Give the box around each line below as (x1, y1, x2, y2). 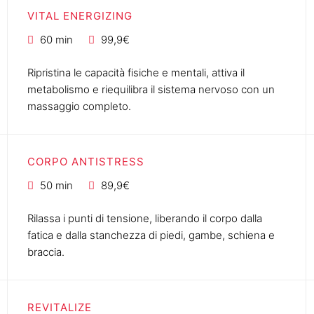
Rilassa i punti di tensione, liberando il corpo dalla (27, 211, 262, 225)
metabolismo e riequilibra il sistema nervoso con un (27, 82, 275, 96)
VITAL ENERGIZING (27, 8, 132, 22)
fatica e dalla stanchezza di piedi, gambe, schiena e (27, 228, 275, 242)
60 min (39, 32, 73, 46)
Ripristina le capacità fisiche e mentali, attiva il (27, 65, 245, 79)
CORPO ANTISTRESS (27, 154, 144, 168)
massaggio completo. (27, 99, 131, 113)
